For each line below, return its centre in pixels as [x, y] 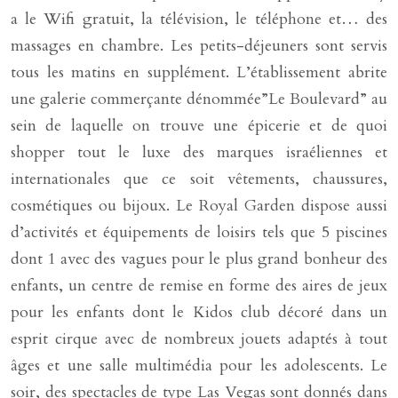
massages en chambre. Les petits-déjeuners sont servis [199, 46]
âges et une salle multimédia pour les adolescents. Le [199, 366]
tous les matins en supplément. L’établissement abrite [199, 72]
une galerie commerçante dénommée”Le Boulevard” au [199, 99]
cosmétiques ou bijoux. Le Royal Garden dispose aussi [199, 206]
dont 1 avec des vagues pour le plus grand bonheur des [199, 259]
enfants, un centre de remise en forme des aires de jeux [199, 286]
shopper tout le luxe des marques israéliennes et [199, 152]
